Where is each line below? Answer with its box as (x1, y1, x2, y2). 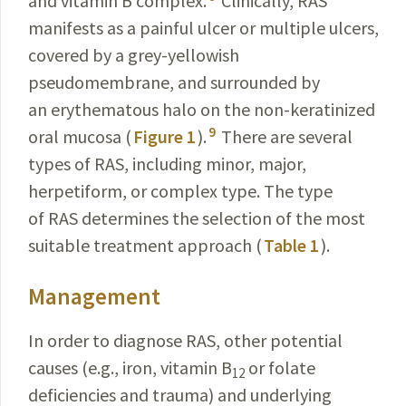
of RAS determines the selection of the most (28, 207, 365, 229)
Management (28, 282, 160, 311)
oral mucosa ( (28, 125, 131, 148)
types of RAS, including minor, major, (28, 152, 306, 175)
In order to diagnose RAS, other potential (28, 329, 343, 352)
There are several (217, 125, 353, 148)
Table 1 (264, 234, 319, 256)
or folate (245, 356, 315, 379)
